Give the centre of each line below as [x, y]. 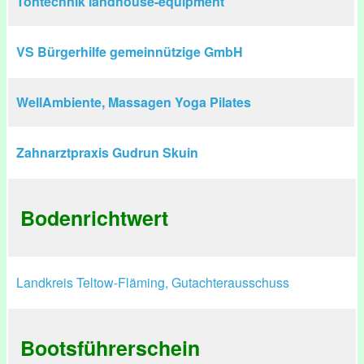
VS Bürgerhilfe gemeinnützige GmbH [130, 52]
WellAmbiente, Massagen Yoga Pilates [134, 102]
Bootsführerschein [110, 348]
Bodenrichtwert [94, 218]
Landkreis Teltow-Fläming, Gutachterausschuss [153, 282]
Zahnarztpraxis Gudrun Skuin [107, 152]
